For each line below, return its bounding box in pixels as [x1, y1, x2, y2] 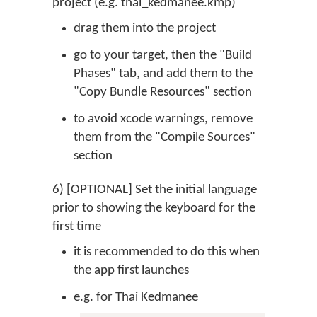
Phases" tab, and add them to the [74, 67, 253, 81]
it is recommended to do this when [74, 246, 260, 259]
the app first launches [74, 264, 189, 277]
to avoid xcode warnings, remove [74, 113, 253, 126]
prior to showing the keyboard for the [52, 202, 255, 215]
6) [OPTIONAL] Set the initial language [52, 183, 257, 197]
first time [52, 220, 101, 234]
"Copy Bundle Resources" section [74, 86, 252, 99]
